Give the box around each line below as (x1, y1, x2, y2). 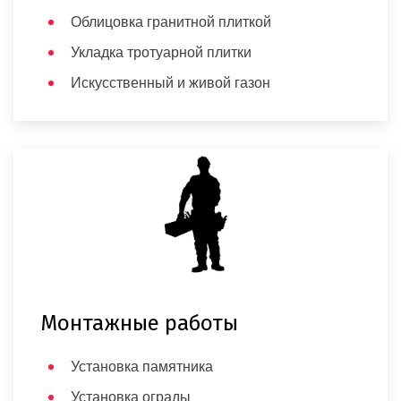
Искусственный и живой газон (71, 75, 270, 91)
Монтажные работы (40, 311, 238, 337)
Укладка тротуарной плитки (71, 45, 252, 61)
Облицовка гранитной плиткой (71, 14, 271, 30)
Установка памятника (71, 359, 213, 375)
